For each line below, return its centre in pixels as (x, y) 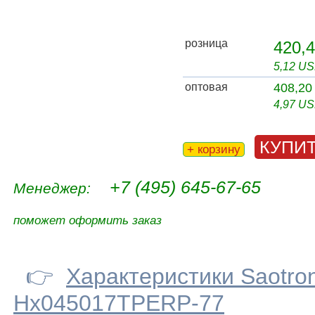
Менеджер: (52, 188)
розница (206, 44)
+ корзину (214, 150)
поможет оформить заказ (88, 221)
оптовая (206, 87)
